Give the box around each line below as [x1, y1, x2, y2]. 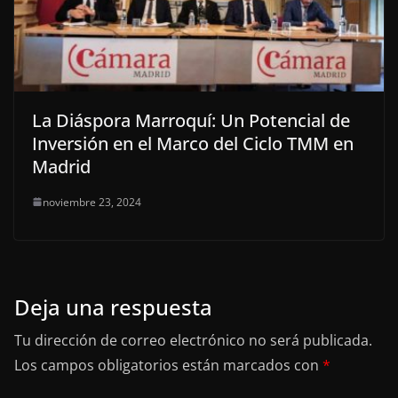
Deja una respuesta [14, 291, 212, 322]
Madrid [32, 154, 91, 179]
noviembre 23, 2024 [43, 194, 141, 210]
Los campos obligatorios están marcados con [14, 354, 322, 375]
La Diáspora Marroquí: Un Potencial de [32, 107, 350, 132]
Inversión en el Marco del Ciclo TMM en [32, 131, 354, 155]
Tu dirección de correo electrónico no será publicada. [14, 330, 372, 350]
